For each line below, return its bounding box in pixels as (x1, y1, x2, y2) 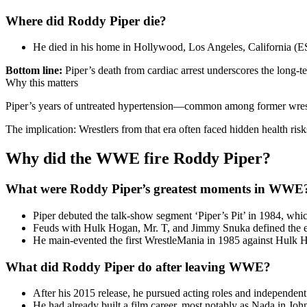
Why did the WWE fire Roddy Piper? (5, 149, 271, 168)
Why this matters (5, 77, 78, 89)
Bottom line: (5, 64, 62, 77)
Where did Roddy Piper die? (5, 13, 167, 28)
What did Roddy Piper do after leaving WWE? (5, 259, 271, 274)
